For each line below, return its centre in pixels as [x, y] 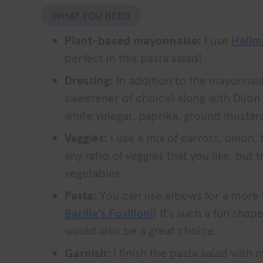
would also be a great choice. [141, 230]
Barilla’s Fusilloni [109, 213]
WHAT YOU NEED [91, 15]
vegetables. [94, 173]
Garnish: [89, 253]
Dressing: [89, 80]
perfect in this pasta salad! [134, 58]
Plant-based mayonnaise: [133, 40]
